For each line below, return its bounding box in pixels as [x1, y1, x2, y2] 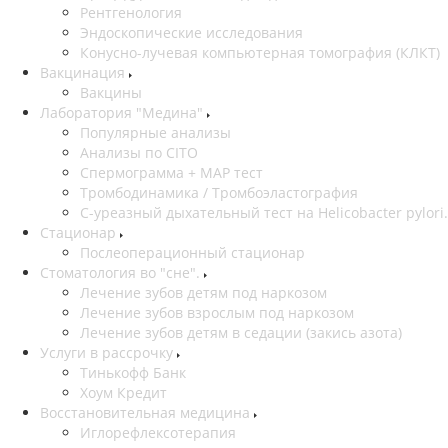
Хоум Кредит [80, 383, 167, 403]
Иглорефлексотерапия [80, 423, 236, 443]
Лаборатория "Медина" [40, 103, 207, 123]
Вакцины [80, 83, 142, 103]
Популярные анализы [80, 123, 231, 143]
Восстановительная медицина [40, 403, 254, 423]
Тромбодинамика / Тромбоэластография [80, 183, 358, 203]
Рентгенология [80, 3, 182, 23]
